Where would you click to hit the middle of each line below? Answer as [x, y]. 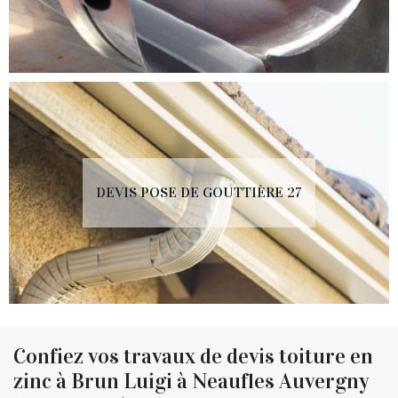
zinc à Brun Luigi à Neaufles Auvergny [191, 381]
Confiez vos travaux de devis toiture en [193, 356]
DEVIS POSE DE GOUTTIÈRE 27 [199, 192]
